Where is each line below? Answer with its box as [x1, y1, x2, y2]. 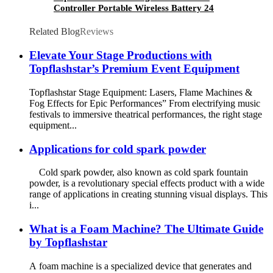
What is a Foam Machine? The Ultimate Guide [29, 222, 263, 235]
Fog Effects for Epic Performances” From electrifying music [29, 97, 260, 108]
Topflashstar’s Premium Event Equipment [29, 62, 239, 76]
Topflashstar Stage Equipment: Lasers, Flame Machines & [29, 87, 252, 97]
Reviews [80, 26, 113, 37]
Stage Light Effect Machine [54, 25, 162, 35]
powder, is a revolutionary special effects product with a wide [29, 178, 264, 189]
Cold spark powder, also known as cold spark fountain [29, 167, 248, 178]
